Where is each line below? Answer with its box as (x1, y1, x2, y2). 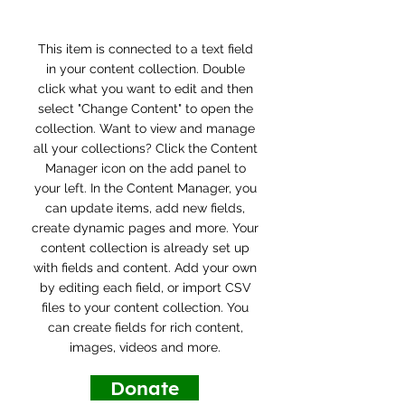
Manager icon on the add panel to (44, 161, 246, 176)
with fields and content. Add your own (33, 260, 257, 276)
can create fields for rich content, (47, 320, 243, 335)
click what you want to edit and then (37, 81, 253, 97)
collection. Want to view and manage (35, 121, 255, 137)
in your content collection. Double (45, 61, 245, 77)
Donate (110, 376, 179, 400)
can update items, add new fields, (45, 201, 245, 216)
